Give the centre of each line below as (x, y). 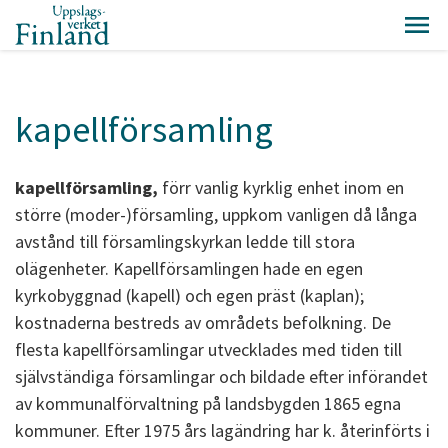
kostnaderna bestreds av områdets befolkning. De (203, 322)
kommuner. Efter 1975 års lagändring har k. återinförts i (222, 430)
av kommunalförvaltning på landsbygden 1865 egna (208, 403)
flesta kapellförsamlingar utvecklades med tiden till (208, 349)
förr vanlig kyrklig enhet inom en (281, 187)
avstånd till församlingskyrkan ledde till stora (185, 241)
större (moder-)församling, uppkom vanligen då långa (216, 214)
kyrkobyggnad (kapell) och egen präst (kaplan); (189, 295)
